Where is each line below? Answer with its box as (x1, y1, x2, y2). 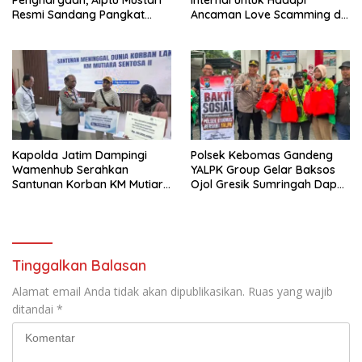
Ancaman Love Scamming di (191, 6, 343, 22)
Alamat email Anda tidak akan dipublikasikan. (12, 283, 245, 299)
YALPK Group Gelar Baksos (191, 162, 335, 177)
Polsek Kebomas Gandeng (191, 147, 333, 162)
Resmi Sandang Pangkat (12, 6, 145, 22)
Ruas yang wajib (248, 283, 333, 299)
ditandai (12, 301, 57, 317)
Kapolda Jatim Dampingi (12, 147, 147, 162)
